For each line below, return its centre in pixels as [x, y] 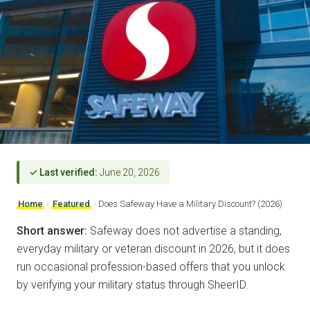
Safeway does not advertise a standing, [184, 230]
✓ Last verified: [63, 172]
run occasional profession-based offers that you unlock [151, 266]
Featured [71, 203]
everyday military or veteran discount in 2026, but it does [153, 248]
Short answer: [52, 230]
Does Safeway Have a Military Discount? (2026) [190, 203]
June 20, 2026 [129, 172]
